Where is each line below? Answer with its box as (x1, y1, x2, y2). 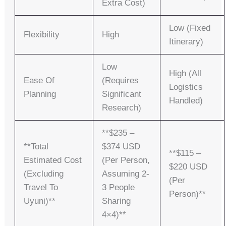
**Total (24, 142, 49, 152)
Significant (102, 89, 142, 99)
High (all (169, 69, 202, 79)
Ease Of (24, 76, 55, 86)
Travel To (24, 183, 59, 193)
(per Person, (102, 155, 150, 165)
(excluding (24, 169, 64, 179)
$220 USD (169, 162, 208, 172)
